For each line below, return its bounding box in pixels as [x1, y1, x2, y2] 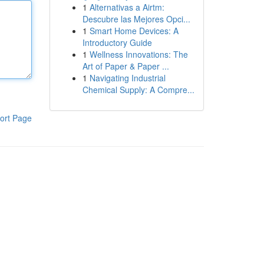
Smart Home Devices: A [89, 25, 179, 37]
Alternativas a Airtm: [89, 1, 164, 13]
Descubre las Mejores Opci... [82, 13, 190, 25]
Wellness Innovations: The [89, 48, 188, 60]
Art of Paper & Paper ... [82, 60, 169, 72]
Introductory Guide [82, 37, 152, 48]
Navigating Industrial [89, 72, 166, 84]
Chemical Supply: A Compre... [82, 84, 194, 95]
